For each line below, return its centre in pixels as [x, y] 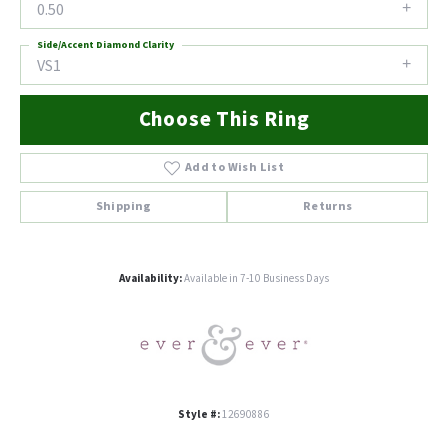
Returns [327, 207]
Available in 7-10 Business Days [256, 279]
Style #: [199, 415]
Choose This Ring [224, 120]
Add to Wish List [234, 168]
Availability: [150, 279]
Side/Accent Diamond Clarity [105, 45]
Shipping [123, 207]
